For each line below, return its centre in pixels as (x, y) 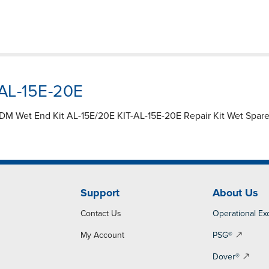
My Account (102, 235)
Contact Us (101, 214)
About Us (236, 193)
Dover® (226, 257)
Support (100, 193)
